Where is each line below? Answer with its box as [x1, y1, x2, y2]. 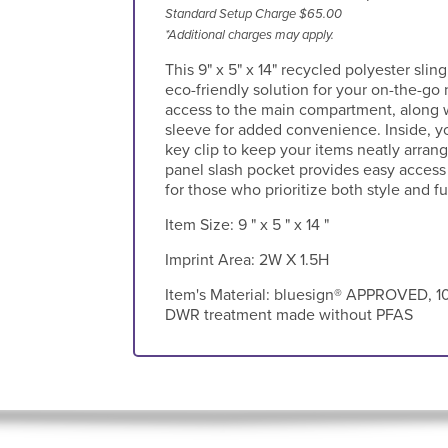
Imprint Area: [164, 249, 259, 270]
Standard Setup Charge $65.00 [164, 5, 342, 22]
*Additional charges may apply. [164, 26, 334, 43]
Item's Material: [164, 284, 274, 305]
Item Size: [164, 214, 238, 235]
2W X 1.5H [258, 249, 329, 270]
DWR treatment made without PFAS [164, 304, 413, 325]
